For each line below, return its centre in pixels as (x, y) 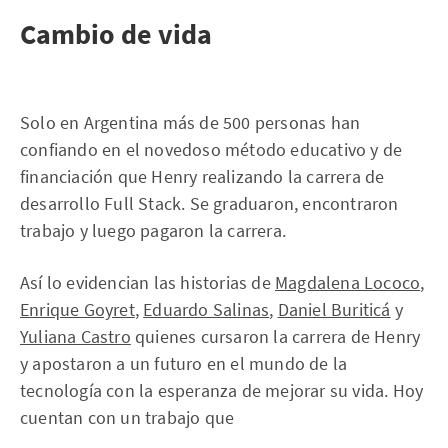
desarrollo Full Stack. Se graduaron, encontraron (209, 203)
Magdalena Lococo (348, 282)
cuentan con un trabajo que (127, 417)
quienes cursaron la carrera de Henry (275, 336)
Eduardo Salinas (206, 309)
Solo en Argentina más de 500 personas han (190, 122)
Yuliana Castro (75, 336)
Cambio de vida (116, 34)
